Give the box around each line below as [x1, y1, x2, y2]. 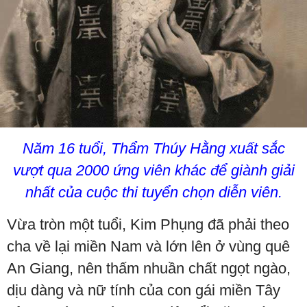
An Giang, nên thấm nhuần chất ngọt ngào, [7, 259, 291, 277]
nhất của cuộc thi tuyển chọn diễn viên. [25, 183, 282, 201]
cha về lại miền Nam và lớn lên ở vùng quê [7, 237, 290, 255]
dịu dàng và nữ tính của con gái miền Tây [7, 281, 280, 299]
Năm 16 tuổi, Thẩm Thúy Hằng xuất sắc [22, 139, 285, 157]
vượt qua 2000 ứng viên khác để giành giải [12, 161, 295, 179]
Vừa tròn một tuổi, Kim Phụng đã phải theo [7, 215, 289, 233]
